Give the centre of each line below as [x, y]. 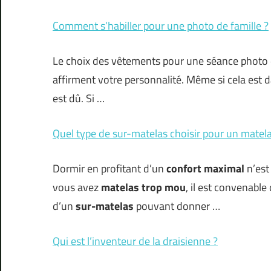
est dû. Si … [79, 99]
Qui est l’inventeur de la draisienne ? [135, 241]
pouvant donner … [177, 206]
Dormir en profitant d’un [109, 169]
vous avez [77, 188]
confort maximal [207, 169]
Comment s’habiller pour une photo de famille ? [161, 26]
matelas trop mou [143, 188]
